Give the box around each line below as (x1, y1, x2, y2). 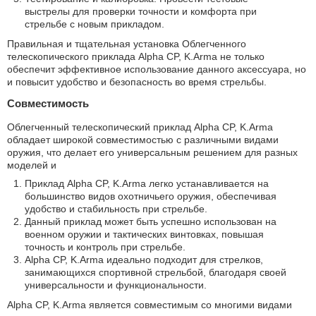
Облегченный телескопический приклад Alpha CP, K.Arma (7, 121, 273, 133)
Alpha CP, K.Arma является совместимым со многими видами (7, 299, 292, 311)
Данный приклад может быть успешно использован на (25, 216, 276, 228)
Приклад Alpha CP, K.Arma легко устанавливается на (25, 178, 269, 190)
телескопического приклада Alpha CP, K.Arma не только (7, 51, 265, 63)
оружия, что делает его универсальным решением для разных (7, 147, 298, 159)
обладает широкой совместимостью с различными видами (7, 134, 279, 146)
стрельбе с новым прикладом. (25, 18, 164, 30)
